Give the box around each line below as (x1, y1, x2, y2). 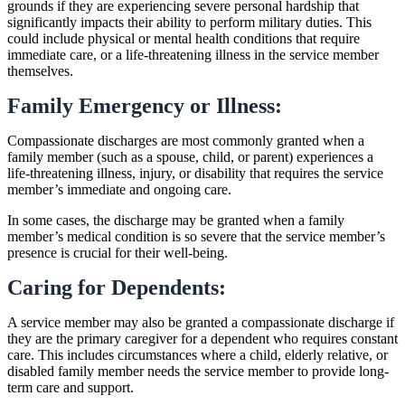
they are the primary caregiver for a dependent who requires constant (7, 330, 398, 346)
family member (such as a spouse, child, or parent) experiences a (7, 148, 373, 165)
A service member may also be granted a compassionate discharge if (7, 314, 394, 330)
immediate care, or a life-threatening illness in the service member (7, 46, 379, 62)
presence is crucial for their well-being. (7, 244, 228, 260)
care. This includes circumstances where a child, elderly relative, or (7, 346, 388, 363)
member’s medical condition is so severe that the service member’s (7, 228, 385, 244)
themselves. (7, 62, 73, 79)
